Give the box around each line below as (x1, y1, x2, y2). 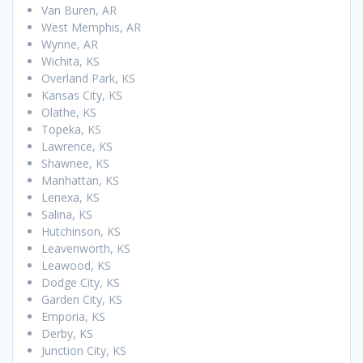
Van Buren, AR (41, 2, 117, 18)
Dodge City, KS (41, 274, 120, 290)
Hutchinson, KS (41, 223, 121, 239)
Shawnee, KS (41, 155, 109, 171)
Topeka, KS (41, 121, 101, 137)
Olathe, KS (41, 104, 96, 120)
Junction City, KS (41, 342, 126, 358)
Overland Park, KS (41, 70, 135, 86)
